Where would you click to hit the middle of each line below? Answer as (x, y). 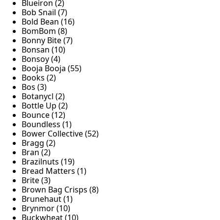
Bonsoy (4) (41, 59)
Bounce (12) (43, 115)
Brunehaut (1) (47, 199)
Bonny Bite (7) (47, 41)
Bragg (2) (39, 143)
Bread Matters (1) (54, 171)
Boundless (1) (47, 124)
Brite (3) (36, 180)
